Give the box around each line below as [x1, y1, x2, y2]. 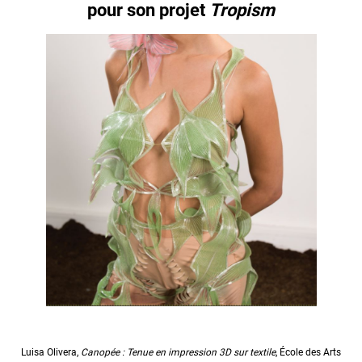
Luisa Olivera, [21, 346, 81, 358]
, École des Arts [276, 346, 341, 358]
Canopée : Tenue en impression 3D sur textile [81, 346, 276, 358]
